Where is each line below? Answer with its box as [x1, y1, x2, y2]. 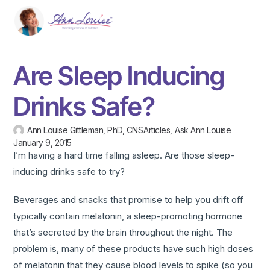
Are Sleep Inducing [13, 60, 225, 92]
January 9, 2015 [13, 137, 72, 148]
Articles [143, 125, 171, 136]
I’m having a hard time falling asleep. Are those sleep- [13, 149, 235, 162]
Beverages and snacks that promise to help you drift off [13, 194, 244, 206]
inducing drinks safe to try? [13, 166, 125, 178]
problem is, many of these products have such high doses [13, 243, 254, 255]
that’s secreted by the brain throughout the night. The [13, 227, 233, 239]
